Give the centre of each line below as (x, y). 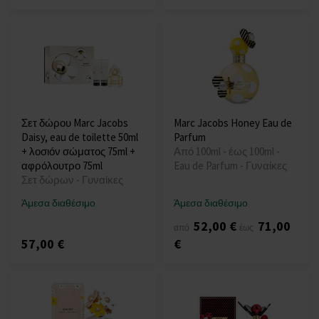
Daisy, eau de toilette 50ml (80, 137)
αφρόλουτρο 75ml (62, 166)
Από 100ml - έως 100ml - (227, 152)
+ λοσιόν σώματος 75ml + (78, 152)
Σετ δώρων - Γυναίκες (72, 180)
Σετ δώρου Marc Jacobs (75, 123)
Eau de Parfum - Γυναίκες (230, 166)
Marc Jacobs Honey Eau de (233, 123)
